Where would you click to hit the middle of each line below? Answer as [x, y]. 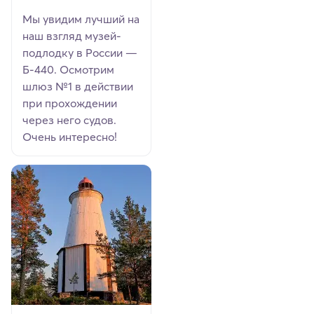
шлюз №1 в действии [78, 86]
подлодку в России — [80, 52]
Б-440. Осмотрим [69, 69]
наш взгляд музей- [72, 35]
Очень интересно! [70, 136]
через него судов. [70, 120]
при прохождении [70, 103]
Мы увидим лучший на [81, 19]
